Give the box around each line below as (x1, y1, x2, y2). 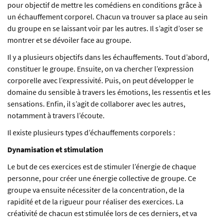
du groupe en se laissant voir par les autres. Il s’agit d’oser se (7, 23, 203, 34)
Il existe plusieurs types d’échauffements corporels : (7, 127, 175, 138)
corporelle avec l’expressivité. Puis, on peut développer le (7, 75, 194, 86)
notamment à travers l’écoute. (7, 110, 105, 121)
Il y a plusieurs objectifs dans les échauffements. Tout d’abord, (7, 52, 209, 62)
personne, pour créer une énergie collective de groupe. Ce (7, 173, 196, 183)
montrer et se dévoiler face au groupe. (7, 35, 131, 45)
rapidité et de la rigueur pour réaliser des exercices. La (7, 197, 183, 207)
